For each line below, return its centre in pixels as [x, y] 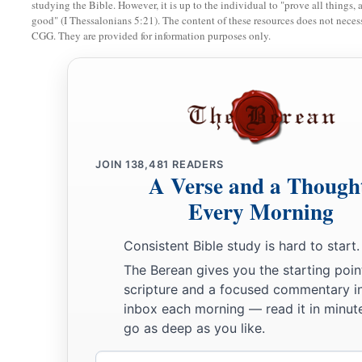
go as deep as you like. [194, 328]
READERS [196, 165]
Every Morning [261, 212]
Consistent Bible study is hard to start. [242, 246]
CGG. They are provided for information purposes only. [151, 36]
